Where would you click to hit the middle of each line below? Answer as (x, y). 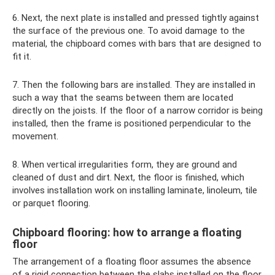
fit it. (22, 56)
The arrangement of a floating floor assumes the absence (132, 261)
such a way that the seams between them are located (123, 97)
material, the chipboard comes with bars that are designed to (137, 43)
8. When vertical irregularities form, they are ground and (125, 164)
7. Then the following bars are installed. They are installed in (134, 84)
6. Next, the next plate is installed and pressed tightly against (136, 17)
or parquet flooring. (51, 203)
